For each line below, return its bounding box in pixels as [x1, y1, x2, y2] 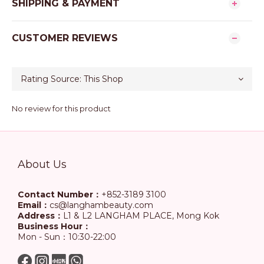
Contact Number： [18, 189, 101, 200]
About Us [18, 158, 67, 171]
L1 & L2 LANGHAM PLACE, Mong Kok [63, 210, 219, 221]
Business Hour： [18, 221, 91, 232]
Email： [18, 200, 49, 210]
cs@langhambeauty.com [49, 200, 153, 210]
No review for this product [12, 104, 111, 113]
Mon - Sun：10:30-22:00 [18, 232, 116, 242]
